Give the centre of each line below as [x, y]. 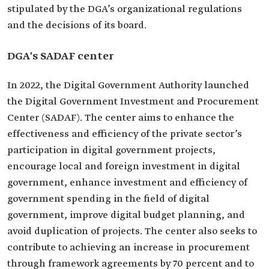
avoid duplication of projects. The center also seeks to [132, 231]
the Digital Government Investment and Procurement [133, 102]
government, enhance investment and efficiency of [127, 183]
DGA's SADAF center [60, 56]
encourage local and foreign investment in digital [124, 167]
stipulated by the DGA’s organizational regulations [125, 9]
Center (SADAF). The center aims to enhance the [121, 118]
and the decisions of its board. [77, 26]
